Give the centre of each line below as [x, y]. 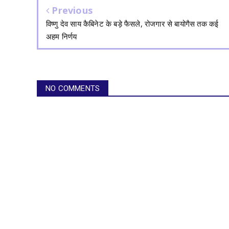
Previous [71, 10]
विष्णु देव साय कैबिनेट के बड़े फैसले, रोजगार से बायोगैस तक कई [132, 23]
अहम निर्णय [62, 36]
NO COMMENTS [73, 88]
